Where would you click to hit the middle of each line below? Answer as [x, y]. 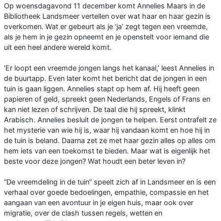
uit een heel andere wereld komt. [58, 47]
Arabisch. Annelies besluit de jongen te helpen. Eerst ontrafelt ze [110, 120]
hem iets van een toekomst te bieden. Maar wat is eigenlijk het [107, 151]
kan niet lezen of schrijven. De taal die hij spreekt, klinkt [95, 110]
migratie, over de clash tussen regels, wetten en [83, 213]
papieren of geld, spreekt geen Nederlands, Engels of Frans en [107, 99]
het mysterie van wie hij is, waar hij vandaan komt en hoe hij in [107, 130]
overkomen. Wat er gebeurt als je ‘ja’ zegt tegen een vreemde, [106, 27]
